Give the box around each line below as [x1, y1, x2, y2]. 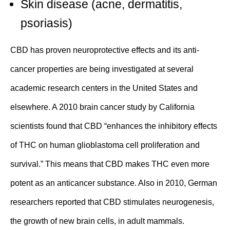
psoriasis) [21, 16, 72, 30]
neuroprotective [73, 46, 129, 55]
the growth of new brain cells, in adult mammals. [10, 217, 184, 226]
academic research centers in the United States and [10, 84, 198, 93]
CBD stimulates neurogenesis [103, 198, 212, 207]
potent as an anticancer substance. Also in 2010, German [10, 179, 217, 188]
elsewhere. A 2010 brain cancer [10, 103, 127, 112]
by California [146, 103, 195, 112]
